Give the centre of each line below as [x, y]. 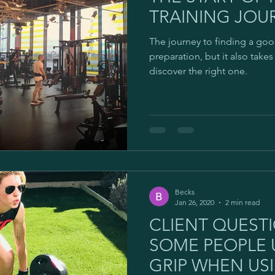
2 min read [242, 202]
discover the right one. [198, 71]
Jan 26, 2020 [195, 202]
